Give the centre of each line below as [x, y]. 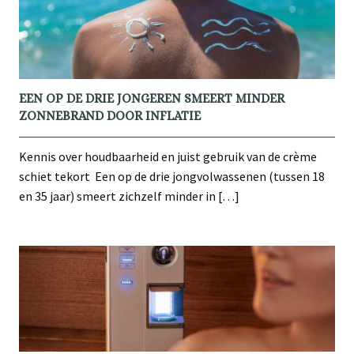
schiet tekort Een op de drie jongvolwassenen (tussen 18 [172, 177]
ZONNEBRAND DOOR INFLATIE [110, 116]
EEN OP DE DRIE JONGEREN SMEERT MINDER [152, 99]
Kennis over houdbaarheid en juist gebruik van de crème [168, 157]
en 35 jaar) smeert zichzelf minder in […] [129, 196]
